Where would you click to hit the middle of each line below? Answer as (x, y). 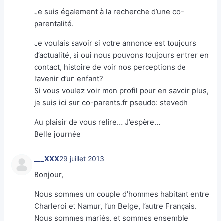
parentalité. (54, 23)
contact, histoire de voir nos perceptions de (110, 67)
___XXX (47, 159)
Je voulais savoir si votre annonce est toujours (115, 43)
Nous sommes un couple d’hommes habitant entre (122, 194)
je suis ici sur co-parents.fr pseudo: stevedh (111, 102)
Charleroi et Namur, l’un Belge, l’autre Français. (115, 206)
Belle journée (57, 134)
